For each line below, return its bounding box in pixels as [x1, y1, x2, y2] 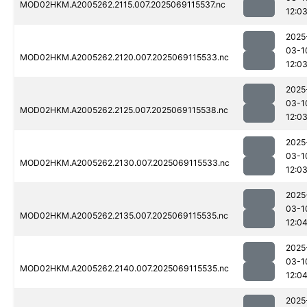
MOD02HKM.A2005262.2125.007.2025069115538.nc [20, 105, 228, 116]
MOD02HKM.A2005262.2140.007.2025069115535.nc [20, 263, 229, 274]
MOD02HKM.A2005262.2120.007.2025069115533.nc [20, 52, 229, 63]
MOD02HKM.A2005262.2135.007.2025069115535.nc [20, 210, 228, 221]
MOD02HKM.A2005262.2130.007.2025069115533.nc [20, 158, 230, 169]
